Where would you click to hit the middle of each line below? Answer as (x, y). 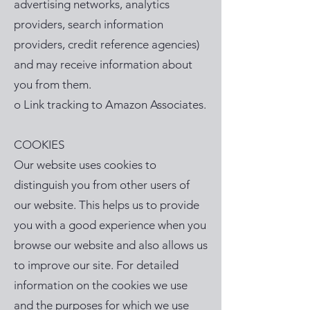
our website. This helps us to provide (107, 205)
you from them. (54, 84)
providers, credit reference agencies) (107, 44)
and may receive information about (103, 64)
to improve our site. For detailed (96, 265)
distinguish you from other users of (102, 185)
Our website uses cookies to (85, 165)
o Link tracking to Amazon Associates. (110, 104)
